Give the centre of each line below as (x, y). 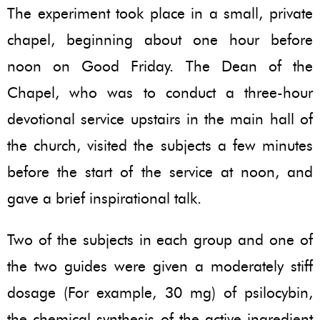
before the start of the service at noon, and (160, 171)
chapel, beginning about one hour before (160, 39)
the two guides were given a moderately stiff (160, 266)
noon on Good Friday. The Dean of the (160, 66)
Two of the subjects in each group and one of (160, 239)
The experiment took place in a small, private (160, 13)
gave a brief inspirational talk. (104, 198)
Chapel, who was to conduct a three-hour (160, 92)
